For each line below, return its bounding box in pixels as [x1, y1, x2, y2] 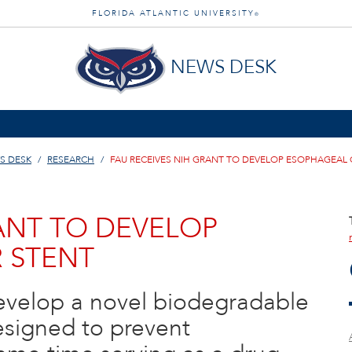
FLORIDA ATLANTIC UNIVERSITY [92, 8, 255, 19]
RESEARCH [47, 153, 94, 166]
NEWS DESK [170, 54, 277, 81]
